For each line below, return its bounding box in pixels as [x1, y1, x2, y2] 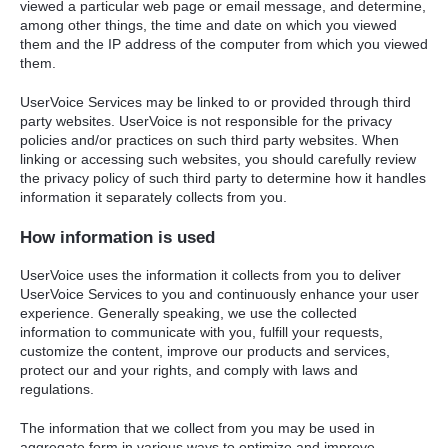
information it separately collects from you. [20, 188, 287, 205]
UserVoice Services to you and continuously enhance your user [20, 286, 419, 302]
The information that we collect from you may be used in [20, 419, 375, 436]
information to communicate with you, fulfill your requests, [20, 324, 383, 340]
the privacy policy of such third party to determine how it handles [20, 169, 426, 186]
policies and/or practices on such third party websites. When [20, 131, 399, 148]
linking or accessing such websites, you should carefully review [20, 150, 416, 167]
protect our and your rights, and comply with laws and [20, 362, 358, 378]
